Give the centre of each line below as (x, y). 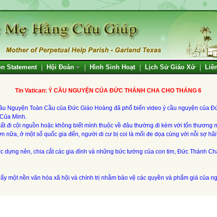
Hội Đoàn (63, 67)
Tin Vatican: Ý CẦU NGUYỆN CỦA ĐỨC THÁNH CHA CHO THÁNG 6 (108, 91)
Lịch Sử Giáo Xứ (170, 67)
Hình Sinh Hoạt (112, 67)
